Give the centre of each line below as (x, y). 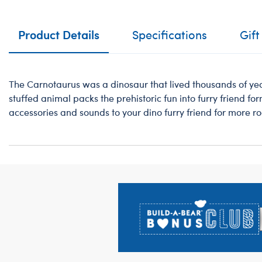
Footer (29, 192)
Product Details (59, 34)
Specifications (170, 34)
